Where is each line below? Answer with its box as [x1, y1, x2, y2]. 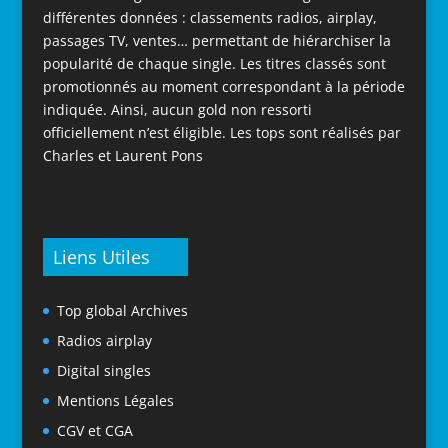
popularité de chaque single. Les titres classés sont [42, 53, 386, 73]
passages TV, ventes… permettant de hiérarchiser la [42, 30, 391, 50]
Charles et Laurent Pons [42, 145, 203, 165]
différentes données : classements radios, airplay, [42, 7, 377, 27]
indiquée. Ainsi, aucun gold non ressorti [42, 99, 312, 119]
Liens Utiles [52, 245, 150, 270]
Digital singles [56, 361, 151, 381]
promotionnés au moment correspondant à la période [42, 76, 405, 96]
